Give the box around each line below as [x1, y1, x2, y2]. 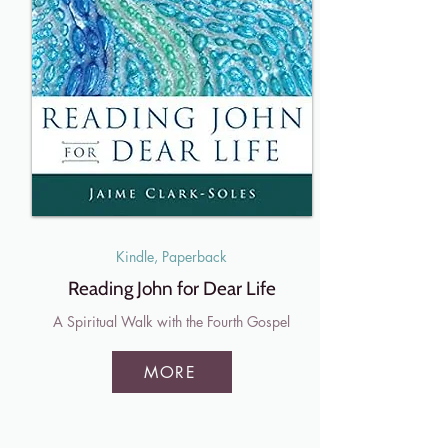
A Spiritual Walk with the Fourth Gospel [53, 312, 290, 331]
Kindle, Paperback [116, 247, 227, 266]
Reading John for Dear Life [67, 277, 276, 300]
